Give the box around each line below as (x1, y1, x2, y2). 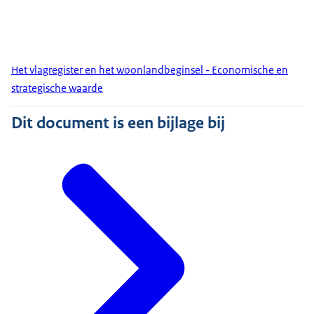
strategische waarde (11, 81, 103, 95)
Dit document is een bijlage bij (11, 112, 225, 134)
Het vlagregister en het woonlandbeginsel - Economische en (11, 63, 288, 77)
